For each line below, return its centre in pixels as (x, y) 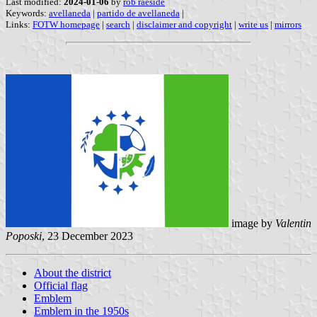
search (118, 25)
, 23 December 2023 (87, 236)
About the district (73, 273)
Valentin (293, 224)
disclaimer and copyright (184, 25)
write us (253, 25)
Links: (19, 25)
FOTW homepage (66, 25)
